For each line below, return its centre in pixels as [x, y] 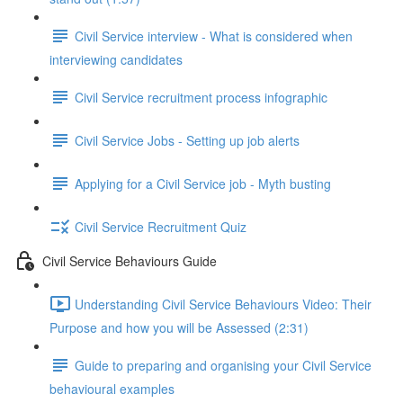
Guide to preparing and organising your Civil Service [223, 365]
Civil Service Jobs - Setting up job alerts [187, 140]
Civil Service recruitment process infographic [201, 97]
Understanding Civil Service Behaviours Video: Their [223, 304]
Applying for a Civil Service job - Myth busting [203, 183]
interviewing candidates [116, 59]
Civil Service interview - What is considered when [214, 36]
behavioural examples [112, 389]
